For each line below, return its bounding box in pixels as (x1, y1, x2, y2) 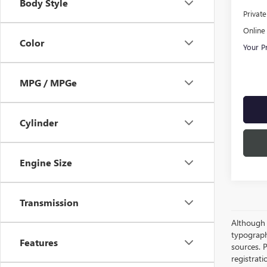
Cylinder (20, 116, 58, 129)
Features (20, 236, 58, 249)
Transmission (20, 196, 79, 209)
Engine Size (20, 156, 72, 169)
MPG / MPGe (20, 76, 77, 89)
